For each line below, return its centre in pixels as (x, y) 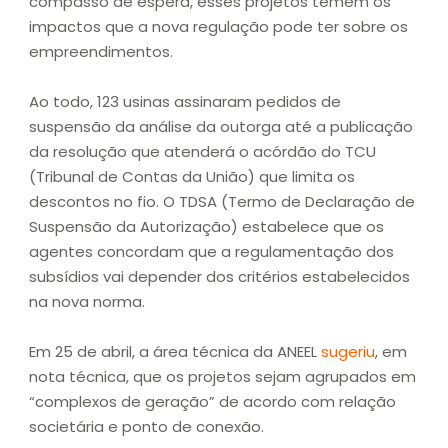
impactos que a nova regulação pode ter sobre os (218, 27)
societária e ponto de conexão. (148, 427)
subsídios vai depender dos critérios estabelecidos (219, 277)
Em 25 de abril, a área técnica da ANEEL (175, 352)
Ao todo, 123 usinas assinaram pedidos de (185, 102)
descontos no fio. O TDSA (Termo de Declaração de (222, 202)
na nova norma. (87, 302)
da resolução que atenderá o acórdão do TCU (202, 152)
